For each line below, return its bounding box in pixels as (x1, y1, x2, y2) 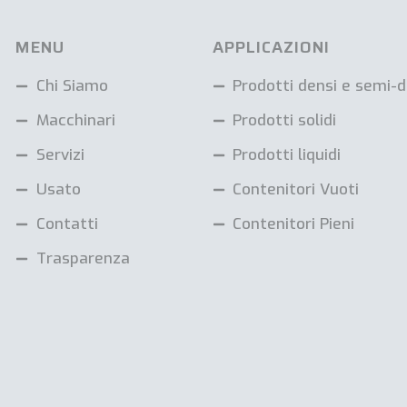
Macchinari (35, 110, 115, 132)
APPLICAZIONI (212, 35, 330, 61)
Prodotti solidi (233, 110, 337, 132)
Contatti (35, 213, 98, 235)
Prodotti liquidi (233, 144, 342, 166)
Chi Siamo (35, 75, 108, 97)
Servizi (35, 144, 84, 166)
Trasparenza (35, 248, 130, 270)
